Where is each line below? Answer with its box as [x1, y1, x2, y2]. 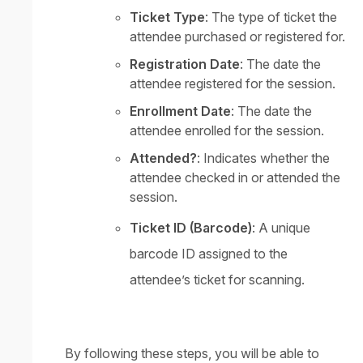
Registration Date [130, 56, 240, 73]
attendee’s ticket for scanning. [130, 271, 305, 288]
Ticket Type [130, 9, 205, 26]
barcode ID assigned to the [130, 246, 288, 263]
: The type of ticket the [205, 9, 337, 26]
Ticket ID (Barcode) [130, 220, 252, 237]
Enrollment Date [130, 103, 231, 120]
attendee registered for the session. [130, 75, 335, 92]
